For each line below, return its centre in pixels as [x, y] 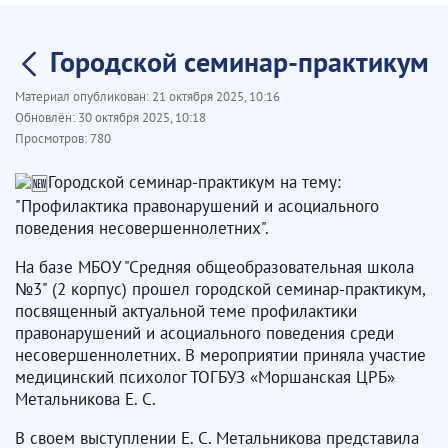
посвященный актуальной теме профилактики [186, 310]
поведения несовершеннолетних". [142, 227]
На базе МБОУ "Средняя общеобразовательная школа [214, 266]
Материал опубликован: [83, 96]
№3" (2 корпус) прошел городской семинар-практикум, [220, 288]
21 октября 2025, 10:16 [216, 96]
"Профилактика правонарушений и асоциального [197, 205]
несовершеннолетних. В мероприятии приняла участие [220, 354]
